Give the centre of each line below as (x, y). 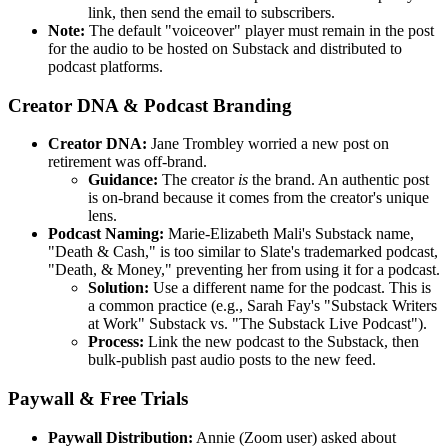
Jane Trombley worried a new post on (268, 144)
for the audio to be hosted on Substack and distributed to (225, 48)
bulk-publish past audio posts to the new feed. (232, 360)
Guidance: (123, 180)
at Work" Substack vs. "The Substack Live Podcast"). (257, 324)
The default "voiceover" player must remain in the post (259, 30)
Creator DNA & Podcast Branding (150, 105)
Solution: (118, 288)
